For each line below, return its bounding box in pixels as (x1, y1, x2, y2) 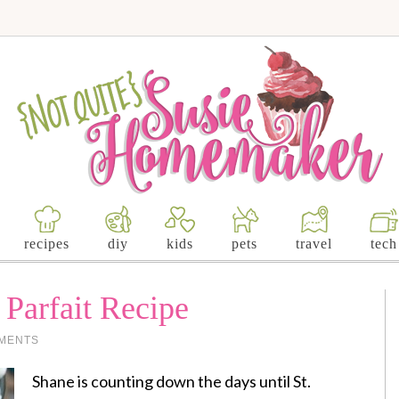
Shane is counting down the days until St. (32, 371, 311, 391)
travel (295, 236, 332, 251)
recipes (23, 236, 69, 251)
